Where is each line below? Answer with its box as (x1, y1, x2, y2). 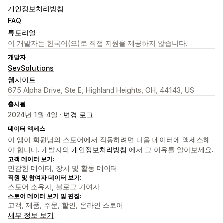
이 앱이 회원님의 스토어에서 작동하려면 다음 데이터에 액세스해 (8, 135, 210, 144)
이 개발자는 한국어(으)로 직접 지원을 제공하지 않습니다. (8, 39, 187, 48)
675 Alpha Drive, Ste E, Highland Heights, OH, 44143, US (8, 86, 194, 95)
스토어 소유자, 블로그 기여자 (8, 182, 100, 191)
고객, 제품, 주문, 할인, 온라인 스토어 (8, 201, 123, 210)
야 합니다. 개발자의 (8, 145, 71, 154)
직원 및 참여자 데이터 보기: (8, 174, 81, 182)
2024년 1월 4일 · (8, 111, 63, 119)
